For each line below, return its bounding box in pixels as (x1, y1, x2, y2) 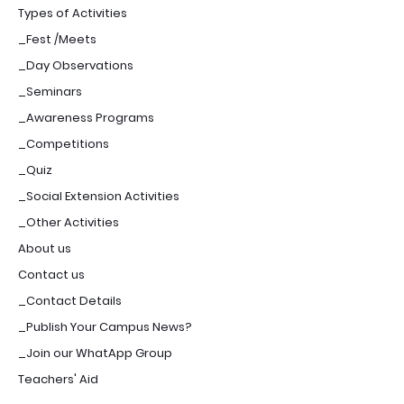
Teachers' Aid (18, 371, 98, 388)
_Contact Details (18, 292, 122, 309)
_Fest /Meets (18, 31, 96, 48)
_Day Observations (18, 57, 133, 74)
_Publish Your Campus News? (18, 318, 192, 335)
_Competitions (18, 135, 109, 152)
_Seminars (18, 83, 82, 100)
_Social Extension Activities (18, 188, 179, 205)
